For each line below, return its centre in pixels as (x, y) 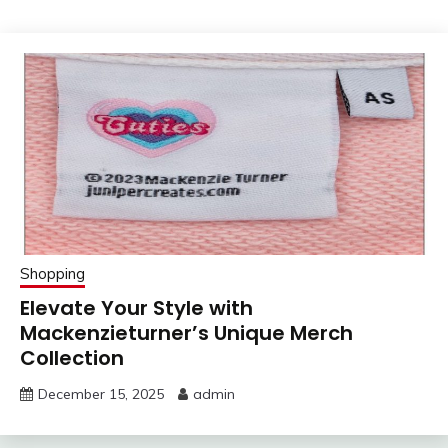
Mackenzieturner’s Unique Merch (186, 333)
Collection (72, 358)
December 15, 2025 (101, 394)
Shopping (52, 274)
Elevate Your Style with (136, 308)
